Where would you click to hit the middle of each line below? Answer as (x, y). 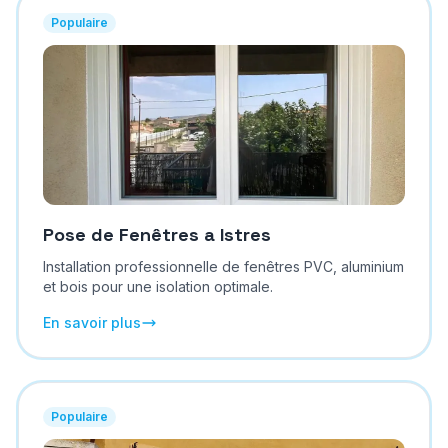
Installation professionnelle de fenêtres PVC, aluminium (223, 266)
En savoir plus (91, 322)
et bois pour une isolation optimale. (157, 286)
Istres (245, 234)
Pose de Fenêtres (120, 234)
